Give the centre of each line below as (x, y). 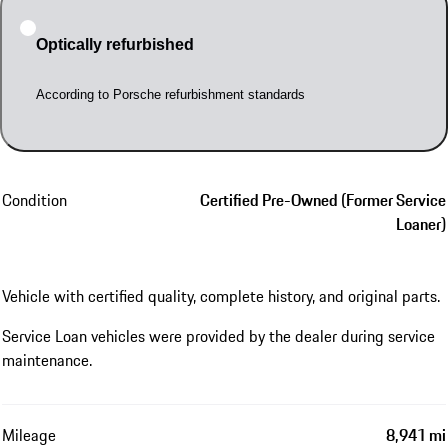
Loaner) (421, 223)
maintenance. (47, 359)
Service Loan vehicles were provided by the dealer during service (218, 335)
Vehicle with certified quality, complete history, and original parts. (221, 295)
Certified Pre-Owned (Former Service (323, 199)
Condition (34, 199)
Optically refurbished (114, 44)
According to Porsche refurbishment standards (170, 94)
